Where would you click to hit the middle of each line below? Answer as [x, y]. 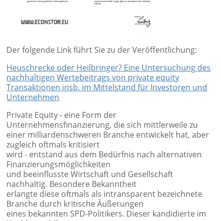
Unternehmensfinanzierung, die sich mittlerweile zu [102, 125]
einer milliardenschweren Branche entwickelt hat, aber [108, 135]
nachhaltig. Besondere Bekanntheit [72, 184]
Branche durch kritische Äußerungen [75, 204]
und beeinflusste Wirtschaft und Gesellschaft [90, 174]
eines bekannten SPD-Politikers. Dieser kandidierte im [107, 214]
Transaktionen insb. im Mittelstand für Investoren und [107, 88]
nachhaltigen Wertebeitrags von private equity [93, 78]
